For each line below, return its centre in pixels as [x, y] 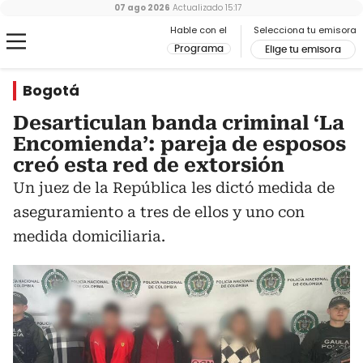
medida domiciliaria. [89, 236]
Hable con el [199, 30]
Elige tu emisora [303, 49]
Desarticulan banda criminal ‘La [179, 123]
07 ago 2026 [142, 8]
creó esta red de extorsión [149, 165]
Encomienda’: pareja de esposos [179, 144]
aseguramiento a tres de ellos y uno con [159, 212]
